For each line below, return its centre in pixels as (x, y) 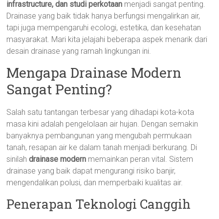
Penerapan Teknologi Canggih (99, 204)
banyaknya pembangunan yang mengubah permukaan (99, 136)
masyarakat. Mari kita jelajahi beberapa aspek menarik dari (107, 39)
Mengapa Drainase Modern (94, 73)
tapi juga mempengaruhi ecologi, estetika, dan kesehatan (104, 28)
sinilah (18, 159)
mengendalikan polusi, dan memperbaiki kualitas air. (95, 183)
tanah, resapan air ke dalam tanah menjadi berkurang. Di (102, 147)
